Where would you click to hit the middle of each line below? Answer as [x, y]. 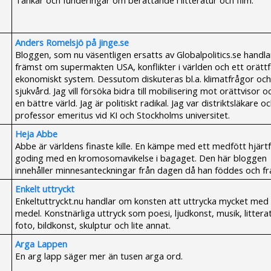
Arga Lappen [41, 244]
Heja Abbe [36, 134]
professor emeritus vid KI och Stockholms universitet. [122, 115]
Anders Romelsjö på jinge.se [72, 42]
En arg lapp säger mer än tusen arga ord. [99, 256]
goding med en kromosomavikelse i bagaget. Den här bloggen [141, 158]
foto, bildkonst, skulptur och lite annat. [93, 225]
